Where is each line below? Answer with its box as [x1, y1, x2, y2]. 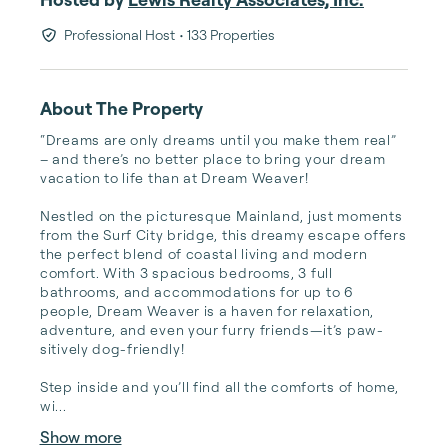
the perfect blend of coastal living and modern [40, 245, 368, 262]
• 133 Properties [178, 26, 275, 43]
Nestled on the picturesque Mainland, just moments [40, 207, 403, 224]
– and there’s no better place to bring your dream [40, 150, 386, 167]
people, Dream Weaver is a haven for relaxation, [40, 302, 374, 319]
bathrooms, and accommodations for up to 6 [40, 283, 354, 300]
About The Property [40, 97, 203, 119]
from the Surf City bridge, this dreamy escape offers [40, 226, 407, 243]
